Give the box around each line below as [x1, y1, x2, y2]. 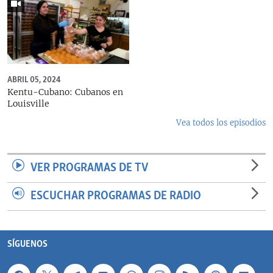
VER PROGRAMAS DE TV [30, 160, 148, 175]
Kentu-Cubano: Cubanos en [7, 86, 123, 97]
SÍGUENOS [7, 238, 48, 250]
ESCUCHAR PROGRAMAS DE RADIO [30, 188, 201, 204]
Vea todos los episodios [176, 117, 266, 128]
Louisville [7, 97, 49, 109]
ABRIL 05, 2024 [7, 74, 61, 85]
